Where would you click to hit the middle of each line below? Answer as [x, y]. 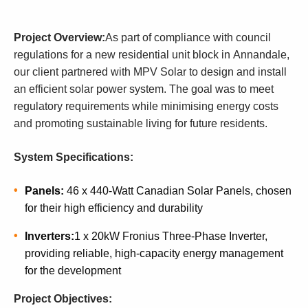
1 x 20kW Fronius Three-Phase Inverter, [171, 236]
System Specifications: [74, 157]
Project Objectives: [63, 299]
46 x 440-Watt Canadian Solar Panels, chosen [178, 191]
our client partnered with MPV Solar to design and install [150, 72]
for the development [73, 271]
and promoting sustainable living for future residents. [141, 123]
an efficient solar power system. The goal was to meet [144, 89]
